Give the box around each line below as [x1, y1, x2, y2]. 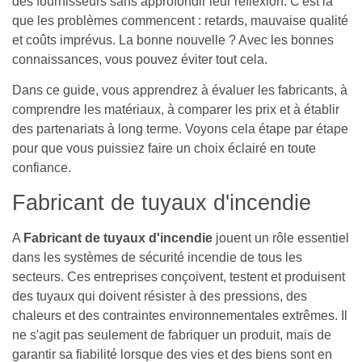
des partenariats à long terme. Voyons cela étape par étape [12, 122, 348, 137]
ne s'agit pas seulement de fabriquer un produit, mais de [12, 327, 331, 342]
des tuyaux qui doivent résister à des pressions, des [12, 288, 307, 303]
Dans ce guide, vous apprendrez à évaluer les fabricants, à [12, 83, 347, 98]
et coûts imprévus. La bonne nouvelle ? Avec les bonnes [12, 32, 334, 47]
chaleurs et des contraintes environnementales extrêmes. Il [12, 308, 347, 322]
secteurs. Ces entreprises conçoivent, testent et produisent [12, 269, 345, 284]
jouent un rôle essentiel [213, 230, 349, 245]
